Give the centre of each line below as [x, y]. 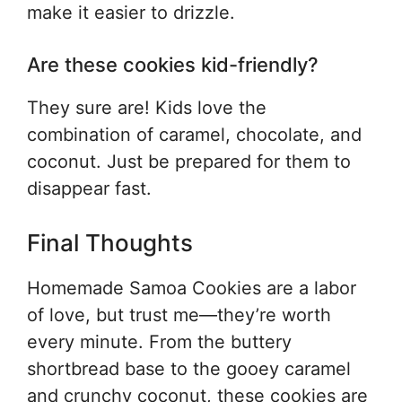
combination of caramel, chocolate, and [194, 135]
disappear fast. [89, 188]
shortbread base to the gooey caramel [189, 369]
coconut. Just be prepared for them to [189, 162]
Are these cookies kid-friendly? [173, 65]
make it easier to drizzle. [131, 13]
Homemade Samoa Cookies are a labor [192, 288]
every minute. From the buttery [159, 342]
